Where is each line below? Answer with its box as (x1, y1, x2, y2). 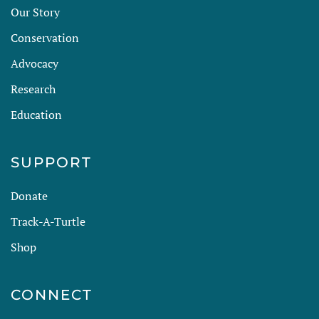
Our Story (11, 4, 60, 20)
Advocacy (11, 56, 58, 71)
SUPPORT (11, 154, 92, 171)
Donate (11, 188, 48, 204)
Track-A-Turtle (11, 214, 85, 229)
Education (11, 107, 62, 122)
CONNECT (11, 286, 93, 303)
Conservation (11, 30, 79, 46)
